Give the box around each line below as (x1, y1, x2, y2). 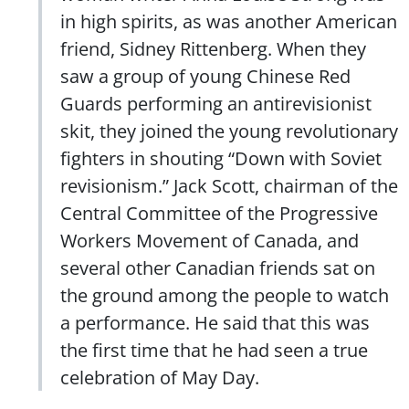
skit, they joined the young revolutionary (60, 117, 398, 143)
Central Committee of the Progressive (60, 199, 378, 225)
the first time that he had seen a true (60, 336, 368, 362)
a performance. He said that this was (60, 309, 370, 335)
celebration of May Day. (60, 363, 259, 390)
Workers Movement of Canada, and (60, 226, 359, 253)
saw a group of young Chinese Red (60, 62, 351, 89)
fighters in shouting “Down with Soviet (60, 144, 382, 171)
